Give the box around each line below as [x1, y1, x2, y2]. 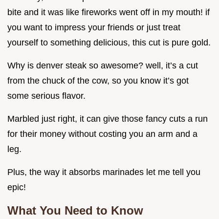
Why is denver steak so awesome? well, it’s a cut [7, 61, 198, 71]
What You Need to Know [7, 204, 143, 218]
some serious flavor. [7, 91, 86, 101]
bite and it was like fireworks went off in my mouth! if [7, 7, 210, 18]
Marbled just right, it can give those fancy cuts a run [7, 114, 208, 124]
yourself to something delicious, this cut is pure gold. [7, 38, 211, 48]
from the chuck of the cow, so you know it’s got [7, 76, 189, 86]
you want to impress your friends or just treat [7, 22, 180, 33]
